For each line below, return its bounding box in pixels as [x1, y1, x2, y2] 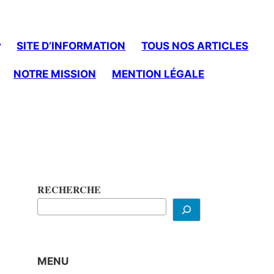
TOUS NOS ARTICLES [141, 40, 249, 53]
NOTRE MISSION [13, 67, 96, 80]
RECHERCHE [37, 182, 101, 197]
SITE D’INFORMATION [17, 40, 126, 53]
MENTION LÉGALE [111, 67, 204, 80]
